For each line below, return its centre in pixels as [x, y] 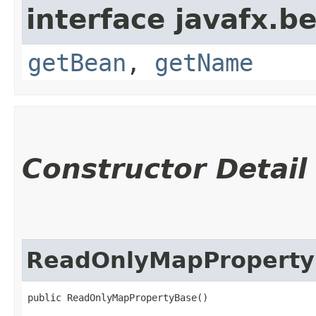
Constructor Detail [164, 169]
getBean [77, 62]
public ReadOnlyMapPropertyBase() [118, 297]
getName [204, 62]
